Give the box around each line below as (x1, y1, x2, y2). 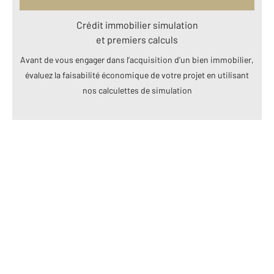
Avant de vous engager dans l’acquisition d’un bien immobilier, (20, 54, 254, 65)
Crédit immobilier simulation (76, 19, 198, 31)
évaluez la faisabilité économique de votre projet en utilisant (25, 70, 249, 81)
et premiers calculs (96, 34, 178, 46)
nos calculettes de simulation (82, 85, 192, 96)
